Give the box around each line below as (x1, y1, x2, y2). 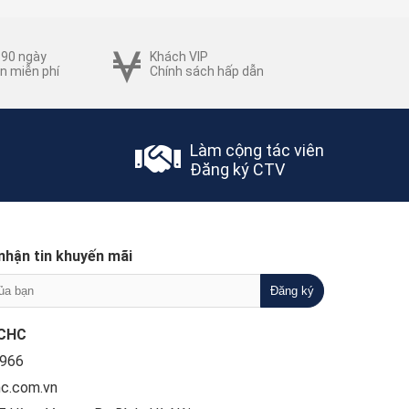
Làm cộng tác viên (189, 140, 324, 160)
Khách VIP (150, 48, 208, 64)
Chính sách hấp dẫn (150, 63, 264, 79)
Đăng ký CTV (189, 159, 285, 179)
